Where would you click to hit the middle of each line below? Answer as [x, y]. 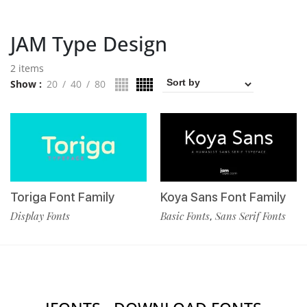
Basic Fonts [185, 216]
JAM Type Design [89, 44]
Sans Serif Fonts [250, 216]
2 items [27, 68]
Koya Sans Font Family [223, 197]
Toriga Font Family [62, 197]
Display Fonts [40, 216]
